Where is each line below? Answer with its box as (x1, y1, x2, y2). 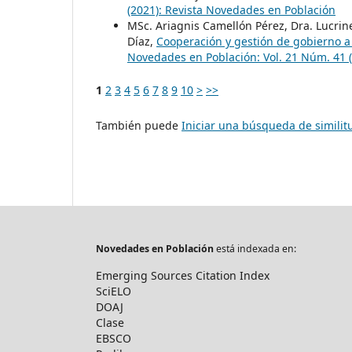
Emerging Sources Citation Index (96, 267, 269, 283)
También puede (96, 117, 181, 133)
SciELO (96, 283, 131, 299)
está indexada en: (214, 241, 296, 255)
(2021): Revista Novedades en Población (127, 2, 335, 18)
